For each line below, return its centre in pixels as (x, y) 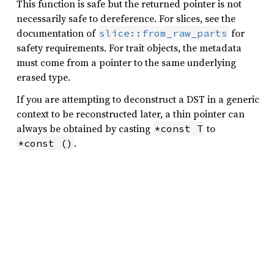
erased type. (43, 77)
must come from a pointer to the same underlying (126, 62)
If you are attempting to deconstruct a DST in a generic (138, 99)
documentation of (57, 33)
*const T (179, 128)
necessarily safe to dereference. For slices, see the (126, 18)
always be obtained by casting (85, 128)
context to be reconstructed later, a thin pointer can (131, 114)
